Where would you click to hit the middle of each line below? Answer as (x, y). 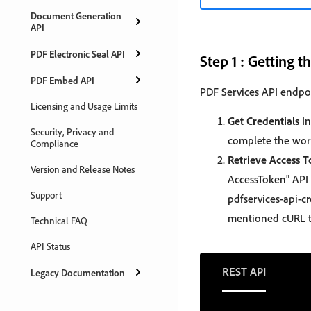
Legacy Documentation (78, 272)
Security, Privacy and (72, 132)
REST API (244, 271)
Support (46, 195)
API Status (50, 246)
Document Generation (76, 16)
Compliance (54, 143)
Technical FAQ (59, 220)
